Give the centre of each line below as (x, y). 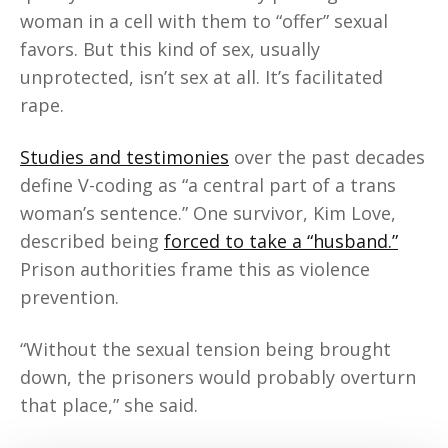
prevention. (72, 297)
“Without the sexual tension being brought (205, 349)
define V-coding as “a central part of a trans (208, 185)
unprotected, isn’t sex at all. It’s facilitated (201, 77)
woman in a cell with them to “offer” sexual (204, 21)
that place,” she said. (109, 405)
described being (92, 241)
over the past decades (327, 157)
